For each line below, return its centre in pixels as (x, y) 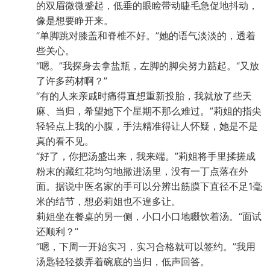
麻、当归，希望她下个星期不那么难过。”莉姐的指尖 (149, 111)
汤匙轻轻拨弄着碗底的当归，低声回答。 (123, 262)
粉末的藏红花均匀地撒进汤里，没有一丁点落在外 (142, 171)
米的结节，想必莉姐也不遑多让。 (108, 201)
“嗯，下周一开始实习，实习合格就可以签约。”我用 (146, 246)
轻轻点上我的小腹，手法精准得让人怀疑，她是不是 (147, 126)
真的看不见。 (65, 141)
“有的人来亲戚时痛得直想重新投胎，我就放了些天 (144, 96)
